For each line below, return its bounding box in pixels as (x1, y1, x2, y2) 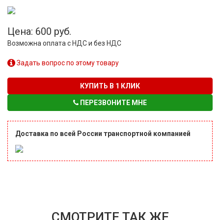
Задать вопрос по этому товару (15, 58, 119, 67)
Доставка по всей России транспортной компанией (15, 129, 191, 137)
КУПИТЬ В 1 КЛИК (80, 82, 140, 90)
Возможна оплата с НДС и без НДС (7, 39, 121, 47)
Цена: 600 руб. (7, 25, 71, 37)
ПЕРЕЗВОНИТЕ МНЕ (79, 98, 147, 107)
